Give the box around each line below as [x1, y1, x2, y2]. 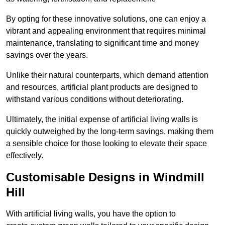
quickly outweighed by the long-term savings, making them [6, 127, 213, 136]
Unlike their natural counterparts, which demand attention [6, 71, 208, 80]
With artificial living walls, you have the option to [6, 209, 176, 218]
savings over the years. [6, 51, 88, 60]
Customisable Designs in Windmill [6, 170, 204, 184]
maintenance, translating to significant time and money [6, 39, 199, 48]
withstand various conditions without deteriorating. [6, 95, 183, 104]
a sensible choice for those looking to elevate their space [6, 139, 207, 148]
